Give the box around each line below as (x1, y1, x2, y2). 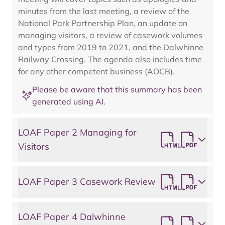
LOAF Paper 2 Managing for (18, 127, 137, 138)
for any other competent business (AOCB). (18, 66, 175, 76)
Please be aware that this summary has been (32, 84, 202, 94)
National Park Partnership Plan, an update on (18, 18, 187, 28)
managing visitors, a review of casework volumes (18, 30, 202, 40)
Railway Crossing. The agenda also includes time (18, 54, 202, 64)
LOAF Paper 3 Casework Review (18, 176, 156, 187)
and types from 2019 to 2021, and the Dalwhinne (18, 42, 203, 52)
